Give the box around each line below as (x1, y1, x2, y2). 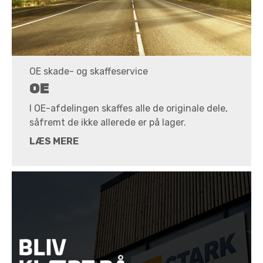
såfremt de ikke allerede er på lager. (29, 117, 186, 129)
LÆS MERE (29, 136, 79, 147)
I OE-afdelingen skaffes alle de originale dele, (29, 103, 228, 114)
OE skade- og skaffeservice (29, 65, 148, 77)
